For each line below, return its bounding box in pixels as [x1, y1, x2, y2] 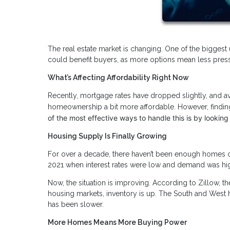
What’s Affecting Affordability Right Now [48, 73, 189, 82]
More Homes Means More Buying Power [48, 218, 187, 226]
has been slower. [48, 200, 104, 208]
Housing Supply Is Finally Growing [48, 131, 167, 140]
